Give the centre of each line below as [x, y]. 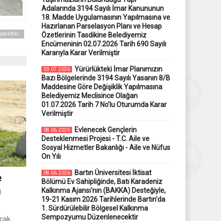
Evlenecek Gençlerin [105, 130]
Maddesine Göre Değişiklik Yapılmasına [102, 87]
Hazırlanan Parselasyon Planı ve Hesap [101, 26]
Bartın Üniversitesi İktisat [113, 173]
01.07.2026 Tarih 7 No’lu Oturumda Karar [104, 105]
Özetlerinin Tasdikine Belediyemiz [94, 35]
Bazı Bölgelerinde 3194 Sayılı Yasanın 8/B [106, 78]
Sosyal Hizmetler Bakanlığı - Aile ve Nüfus [106, 147]
